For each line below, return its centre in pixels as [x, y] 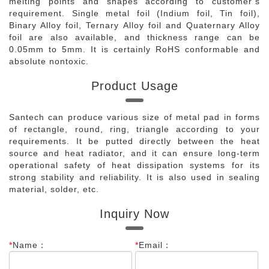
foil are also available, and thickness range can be [134, 37]
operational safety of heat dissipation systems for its [134, 165]
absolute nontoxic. [49, 61]
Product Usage [134, 86]
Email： [155, 245]
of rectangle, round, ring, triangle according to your [134, 129]
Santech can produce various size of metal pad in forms [134, 117]
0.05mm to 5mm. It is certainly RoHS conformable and [134, 49]
